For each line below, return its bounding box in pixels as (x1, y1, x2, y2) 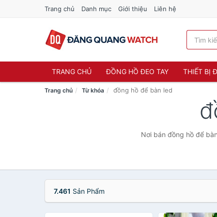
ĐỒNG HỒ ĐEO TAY (106, 67, 169, 76)
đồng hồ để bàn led (113, 86, 172, 94)
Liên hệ (154, 5, 176, 13)
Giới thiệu (118, 5, 147, 13)
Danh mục (81, 5, 111, 13)
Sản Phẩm (71, 187, 105, 195)
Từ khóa (82, 87, 104, 94)
